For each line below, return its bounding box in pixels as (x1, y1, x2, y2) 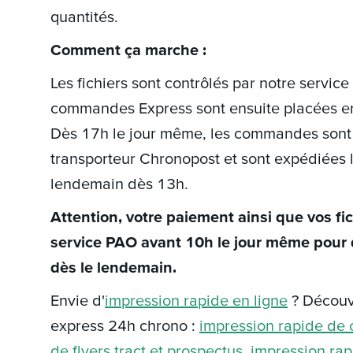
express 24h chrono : (50, 317, 199, 335)
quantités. (50, 8, 118, 26)
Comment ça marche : (50, 41, 210, 59)
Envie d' (50, 292, 105, 310)
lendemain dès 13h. (50, 175, 188, 193)
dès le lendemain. (50, 258, 176, 277)
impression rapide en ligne (105, 292, 288, 310)
